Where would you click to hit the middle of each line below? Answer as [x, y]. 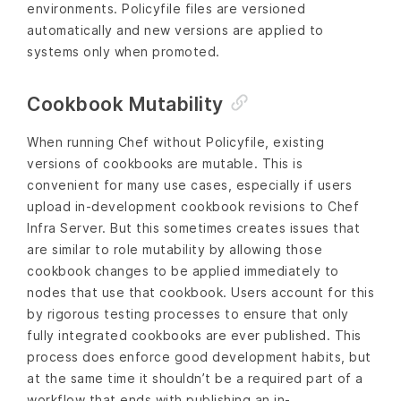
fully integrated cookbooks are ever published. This [194, 336]
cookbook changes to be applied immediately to [183, 271]
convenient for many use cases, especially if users [189, 185]
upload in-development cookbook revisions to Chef [193, 207]
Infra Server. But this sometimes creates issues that [193, 228]
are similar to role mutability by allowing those [175, 250]
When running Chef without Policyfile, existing [175, 142]
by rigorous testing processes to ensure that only [188, 314]
